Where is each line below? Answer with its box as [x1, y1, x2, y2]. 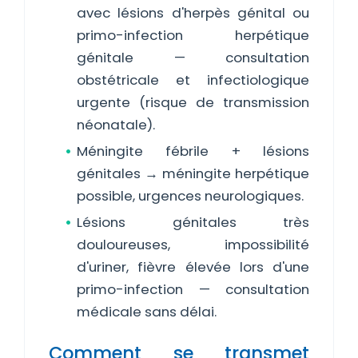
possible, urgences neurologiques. [77, 186, 304, 205]
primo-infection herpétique [77, 26, 309, 45]
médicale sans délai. [77, 302, 217, 321]
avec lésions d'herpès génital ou [77, 3, 309, 22]
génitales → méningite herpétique [77, 164, 309, 183]
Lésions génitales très [77, 213, 309, 232]
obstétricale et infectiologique [77, 70, 309, 89]
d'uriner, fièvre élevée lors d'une [77, 257, 309, 276]
